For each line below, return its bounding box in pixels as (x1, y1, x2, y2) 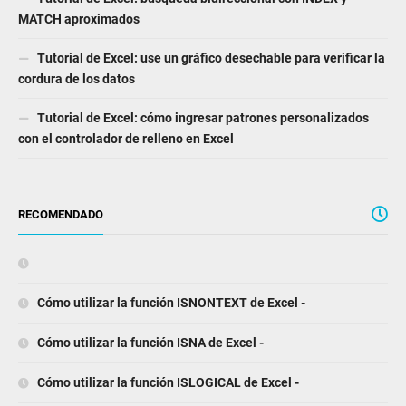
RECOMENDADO (18, 207, 103, 221)
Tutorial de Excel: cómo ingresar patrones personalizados (34, 110, 369, 125)
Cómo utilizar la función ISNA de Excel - (34, 334, 264, 350)
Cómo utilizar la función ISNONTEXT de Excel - (34, 295, 305, 310)
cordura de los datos (18, 71, 135, 86)
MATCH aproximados (18, 11, 140, 26)
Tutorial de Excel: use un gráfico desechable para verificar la (34, 50, 385, 65)
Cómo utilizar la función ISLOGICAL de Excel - (34, 374, 299, 390)
